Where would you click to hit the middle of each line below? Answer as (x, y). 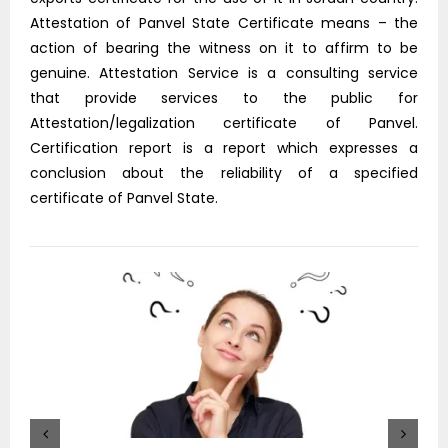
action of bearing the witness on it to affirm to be (224, 48)
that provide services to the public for (224, 98)
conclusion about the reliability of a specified (224, 173)
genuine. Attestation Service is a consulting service (224, 73)
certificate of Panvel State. (124, 198)
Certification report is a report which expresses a (224, 148)
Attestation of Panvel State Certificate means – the (224, 23)
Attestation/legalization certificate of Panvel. (224, 123)
